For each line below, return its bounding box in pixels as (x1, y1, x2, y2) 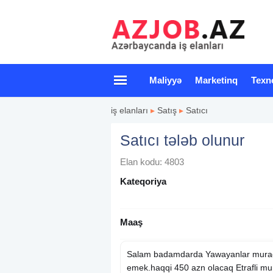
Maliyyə (149, 74, 182, 85)
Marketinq (195, 74, 238, 85)
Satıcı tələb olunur (120, 131, 244, 149)
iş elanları (111, 105, 148, 115)
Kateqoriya (120, 175, 166, 186)
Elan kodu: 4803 (120, 156, 184, 167)
